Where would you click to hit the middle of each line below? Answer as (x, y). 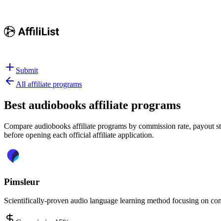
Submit (27, 70)
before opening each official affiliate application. (79, 135)
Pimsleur (22, 182)
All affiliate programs (49, 84)
